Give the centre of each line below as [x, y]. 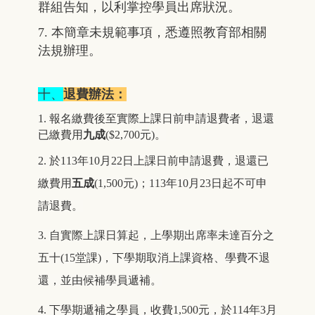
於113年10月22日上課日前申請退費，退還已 [159, 161]
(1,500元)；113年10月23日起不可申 [181, 184]
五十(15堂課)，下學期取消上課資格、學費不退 [154, 258]
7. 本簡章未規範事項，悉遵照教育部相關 [152, 33]
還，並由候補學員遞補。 [100, 281]
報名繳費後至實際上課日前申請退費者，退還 [162, 119]
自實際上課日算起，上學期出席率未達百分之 [162, 236]
